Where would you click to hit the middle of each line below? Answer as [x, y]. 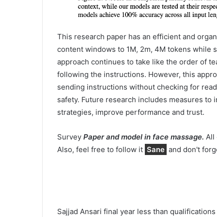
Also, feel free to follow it [101, 150]
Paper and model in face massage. [144, 137]
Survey [70, 137]
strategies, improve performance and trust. [131, 112]
